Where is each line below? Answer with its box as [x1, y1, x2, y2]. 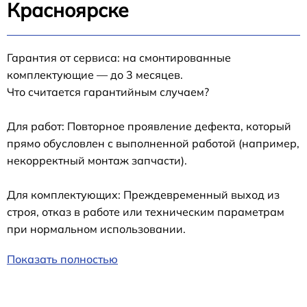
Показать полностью [7, 251, 118, 266]
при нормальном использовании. [7, 221, 186, 236]
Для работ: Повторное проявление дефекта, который [7, 119, 291, 133]
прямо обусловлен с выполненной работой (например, [7, 136, 299, 150]
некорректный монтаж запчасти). [7, 153, 187, 167]
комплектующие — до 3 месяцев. [7, 67, 183, 82]
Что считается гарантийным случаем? [7, 84, 209, 99]
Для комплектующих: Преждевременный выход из [7, 187, 280, 201]
